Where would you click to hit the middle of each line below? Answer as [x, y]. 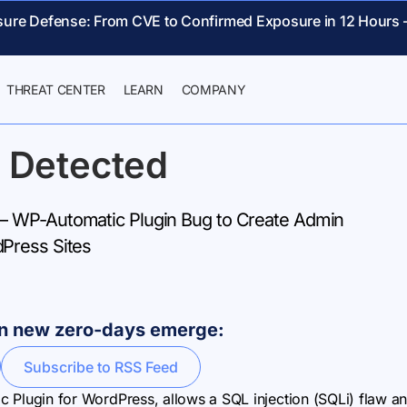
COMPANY [213, 89]
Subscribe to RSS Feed [101, 367]
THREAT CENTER [56, 89]
